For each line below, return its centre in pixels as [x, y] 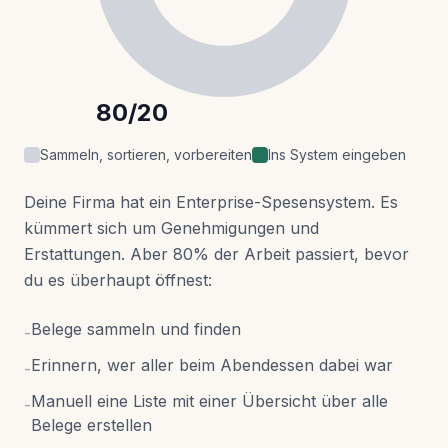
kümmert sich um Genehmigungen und [171, 228]
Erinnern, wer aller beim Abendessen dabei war [212, 365]
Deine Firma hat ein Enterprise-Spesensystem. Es [211, 202]
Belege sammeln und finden [136, 329]
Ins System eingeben [337, 155]
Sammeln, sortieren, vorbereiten [146, 155]
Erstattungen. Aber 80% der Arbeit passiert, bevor [216, 254]
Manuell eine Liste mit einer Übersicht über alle [209, 401]
